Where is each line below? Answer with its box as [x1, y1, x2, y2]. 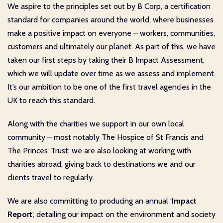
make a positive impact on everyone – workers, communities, [7, 28, 215, 38]
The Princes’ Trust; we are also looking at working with [7, 145, 191, 155]
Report [7, 209, 32, 219]
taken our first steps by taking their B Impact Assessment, [7, 55, 205, 65]
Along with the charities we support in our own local [7, 118, 184, 128]
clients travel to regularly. [7, 172, 94, 182]
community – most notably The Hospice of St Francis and [7, 132, 204, 142]
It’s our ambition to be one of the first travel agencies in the [7, 82, 211, 92]
